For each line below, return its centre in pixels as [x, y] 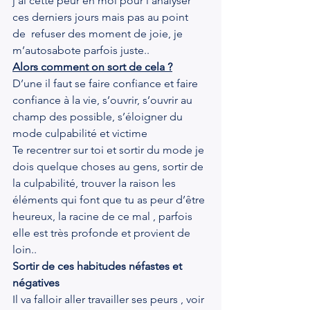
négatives [36, 282]
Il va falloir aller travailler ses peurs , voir [110, 299]
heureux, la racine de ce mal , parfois [104, 216]
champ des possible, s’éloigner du [99, 116]
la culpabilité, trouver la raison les [95, 183]
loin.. [25, 249]
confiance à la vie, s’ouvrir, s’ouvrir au [104, 100]
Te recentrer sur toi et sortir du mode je [110, 149]
